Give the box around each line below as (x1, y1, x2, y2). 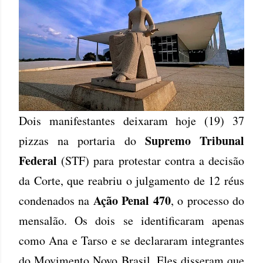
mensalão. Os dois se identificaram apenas (19, 212, 244, 228)
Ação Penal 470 (93, 191, 171, 209)
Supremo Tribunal (144, 131, 245, 149)
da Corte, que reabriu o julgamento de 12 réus (19, 172, 244, 188)
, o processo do (170, 192, 245, 208)
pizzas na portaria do (19, 132, 145, 149)
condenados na (19, 192, 93, 208)
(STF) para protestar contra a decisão (61, 152, 245, 168)
